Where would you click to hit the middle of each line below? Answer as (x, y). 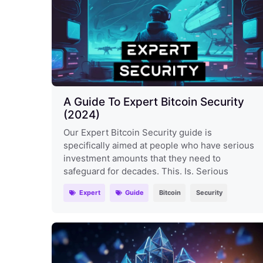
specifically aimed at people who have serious (159, 145)
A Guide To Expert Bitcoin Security (154, 102)
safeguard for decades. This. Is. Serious (146, 171)
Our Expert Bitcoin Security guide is (138, 132)
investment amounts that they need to (142, 158)
